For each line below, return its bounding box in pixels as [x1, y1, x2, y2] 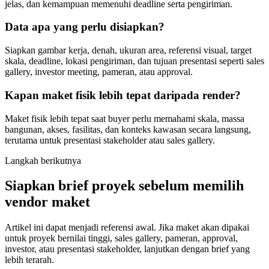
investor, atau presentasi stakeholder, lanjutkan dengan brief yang [5, 244, 250, 255]
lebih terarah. [5, 255, 54, 265]
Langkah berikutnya [5, 155, 81, 166]
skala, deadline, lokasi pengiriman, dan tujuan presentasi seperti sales [5, 56, 264, 67]
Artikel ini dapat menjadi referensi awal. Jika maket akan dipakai [5, 222, 249, 233]
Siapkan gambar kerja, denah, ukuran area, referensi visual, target [5, 45, 252, 56]
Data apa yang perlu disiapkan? [5, 20, 165, 34]
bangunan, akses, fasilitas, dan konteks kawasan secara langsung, [5, 124, 251, 134]
